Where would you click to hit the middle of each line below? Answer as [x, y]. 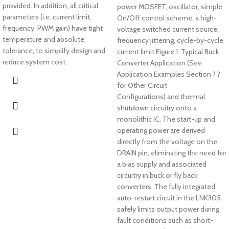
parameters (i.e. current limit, [47, 17]
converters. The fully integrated [166, 187]
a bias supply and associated [162, 164]
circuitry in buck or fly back [157, 175]
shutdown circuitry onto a [157, 108]
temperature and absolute [43, 39]
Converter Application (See [159, 63]
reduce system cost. [35, 62]
